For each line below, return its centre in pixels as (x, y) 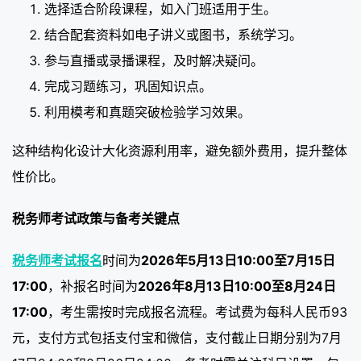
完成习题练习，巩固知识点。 (128, 86)
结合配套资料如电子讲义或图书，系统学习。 (173, 34)
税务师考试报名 (57, 260)
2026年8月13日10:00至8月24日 (237, 286)
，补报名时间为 (93, 286)
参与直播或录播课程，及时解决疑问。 (154, 60)
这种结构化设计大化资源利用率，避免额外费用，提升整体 (180, 150)
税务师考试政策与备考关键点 (96, 218)
